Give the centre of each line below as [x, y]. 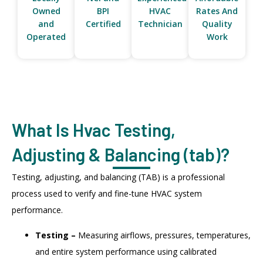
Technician [160, 24]
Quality [217, 24]
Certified [103, 24]
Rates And [217, 11]
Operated [46, 37]
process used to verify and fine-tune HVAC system [107, 194]
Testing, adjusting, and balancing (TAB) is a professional [118, 177]
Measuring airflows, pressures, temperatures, [163, 235]
